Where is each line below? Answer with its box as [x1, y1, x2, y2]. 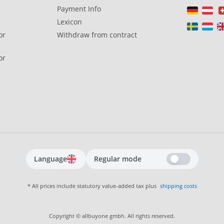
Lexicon [57, 17, 82, 27]
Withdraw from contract [57, 30, 137, 40]
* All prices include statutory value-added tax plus [27, 182, 158, 190]
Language [33, 154, 67, 164]
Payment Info [57, 4, 101, 14]
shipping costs [159, 182, 197, 190]
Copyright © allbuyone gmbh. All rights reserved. [49, 212, 175, 220]
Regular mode [93, 154, 141, 164]
